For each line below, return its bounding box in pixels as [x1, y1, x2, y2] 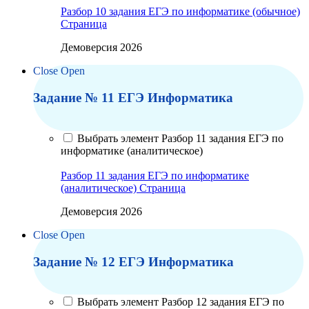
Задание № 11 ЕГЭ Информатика [33, 90, 233, 106]
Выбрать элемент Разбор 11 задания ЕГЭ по [77, 132, 283, 144]
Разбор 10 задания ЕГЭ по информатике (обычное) [61, 6, 300, 18]
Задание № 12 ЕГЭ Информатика [33, 254, 234, 269]
